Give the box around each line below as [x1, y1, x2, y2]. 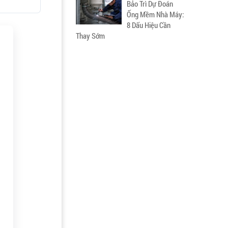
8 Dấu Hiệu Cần [127, 20, 170, 30]
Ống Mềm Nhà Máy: [127, 9, 184, 19]
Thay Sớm [76, 31, 105, 41]
